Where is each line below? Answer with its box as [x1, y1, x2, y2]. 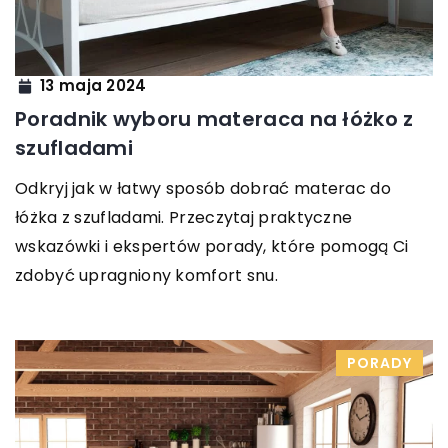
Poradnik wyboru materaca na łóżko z [15, 104, 414, 133]
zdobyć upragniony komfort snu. [15, 263, 279, 287]
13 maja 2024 [40, 75, 147, 97]
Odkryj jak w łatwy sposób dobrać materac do [15, 176, 391, 200]
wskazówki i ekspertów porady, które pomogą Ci [15, 234, 409, 258]
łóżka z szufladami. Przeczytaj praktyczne [15, 205, 353, 229]
